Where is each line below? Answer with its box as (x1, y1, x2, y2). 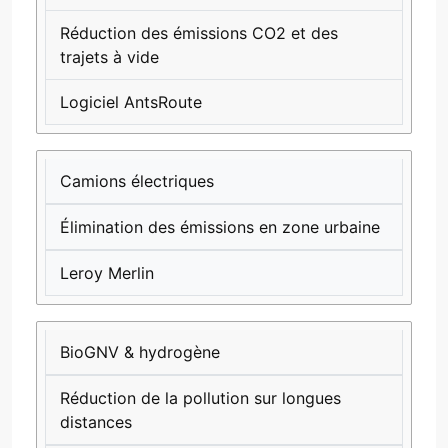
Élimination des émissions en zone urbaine (60, 217, 380, 238)
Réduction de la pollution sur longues (60, 388, 341, 409)
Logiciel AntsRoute (60, 92, 202, 113)
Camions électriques (60, 171, 214, 192)
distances (60, 412, 132, 433)
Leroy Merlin (60, 263, 154, 284)
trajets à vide (60, 47, 159, 68)
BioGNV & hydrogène (60, 342, 220, 363)
